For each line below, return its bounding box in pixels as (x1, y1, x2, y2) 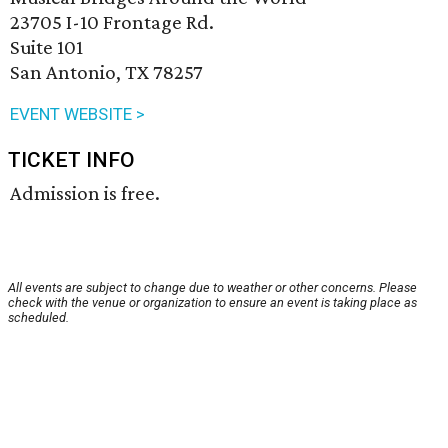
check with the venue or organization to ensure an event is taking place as (8, 295, 417, 311)
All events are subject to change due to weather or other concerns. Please (8, 280, 417, 296)
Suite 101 (10, 35, 83, 60)
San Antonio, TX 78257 (10, 60, 203, 85)
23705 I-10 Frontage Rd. (10, 10, 214, 35)
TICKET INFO (8, 148, 135, 173)
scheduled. (8, 310, 69, 326)
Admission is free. (10, 181, 160, 206)
